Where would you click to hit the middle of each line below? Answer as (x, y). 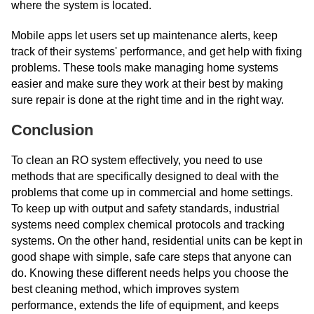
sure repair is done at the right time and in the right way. (148, 100)
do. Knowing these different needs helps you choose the (150, 273)
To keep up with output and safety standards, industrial (145, 209)
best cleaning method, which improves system (125, 289)
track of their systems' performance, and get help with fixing (157, 52)
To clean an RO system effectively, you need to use (137, 160)
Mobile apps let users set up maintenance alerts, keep (144, 35)
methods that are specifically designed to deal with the (145, 176)
